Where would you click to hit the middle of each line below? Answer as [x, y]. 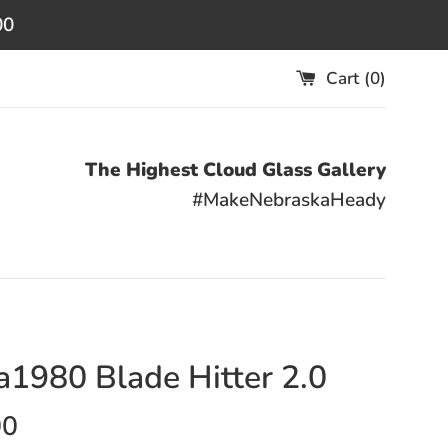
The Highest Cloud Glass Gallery [235, 170]
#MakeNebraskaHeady [289, 200]
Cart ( [348, 78]
